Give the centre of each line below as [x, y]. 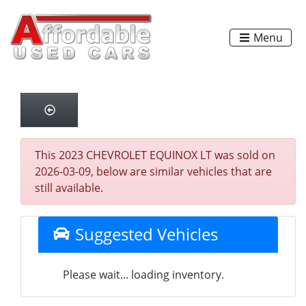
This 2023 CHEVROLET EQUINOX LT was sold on [155, 155]
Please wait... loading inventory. [143, 275]
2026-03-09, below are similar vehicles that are [153, 171]
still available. [69, 188]
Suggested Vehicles [144, 234]
